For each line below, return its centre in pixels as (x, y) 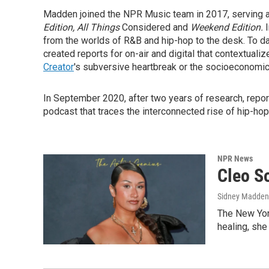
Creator (59, 67)
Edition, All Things (81, 27)
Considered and (154, 27)
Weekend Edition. (227, 27)
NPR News (235, 159)
